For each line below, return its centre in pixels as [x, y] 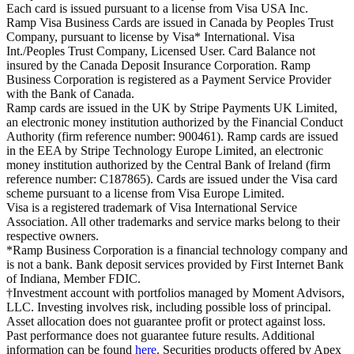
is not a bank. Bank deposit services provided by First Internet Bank [175, 265]
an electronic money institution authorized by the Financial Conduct [175, 122]
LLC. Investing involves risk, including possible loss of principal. [169, 307]
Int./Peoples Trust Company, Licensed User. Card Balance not [161, 51]
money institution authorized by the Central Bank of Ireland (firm [168, 165]
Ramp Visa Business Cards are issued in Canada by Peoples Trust [170, 23]
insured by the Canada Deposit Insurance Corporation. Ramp [158, 66]
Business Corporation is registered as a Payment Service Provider [169, 80]
